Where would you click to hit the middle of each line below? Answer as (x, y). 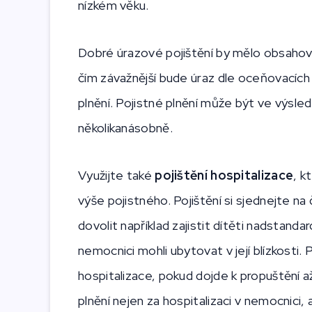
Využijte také (117, 175)
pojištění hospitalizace (224, 175)
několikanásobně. (127, 128)
